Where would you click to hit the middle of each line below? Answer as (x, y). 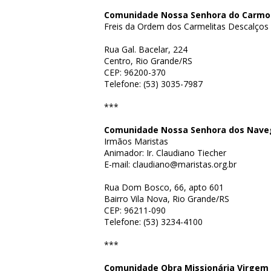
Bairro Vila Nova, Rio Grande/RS (167, 199)
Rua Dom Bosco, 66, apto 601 (164, 187)
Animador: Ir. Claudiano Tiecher (165, 153)
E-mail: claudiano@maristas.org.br (170, 164)
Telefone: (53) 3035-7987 (153, 84)
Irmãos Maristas (136, 141)
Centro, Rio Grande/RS (148, 61)
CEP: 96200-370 (135, 72)
